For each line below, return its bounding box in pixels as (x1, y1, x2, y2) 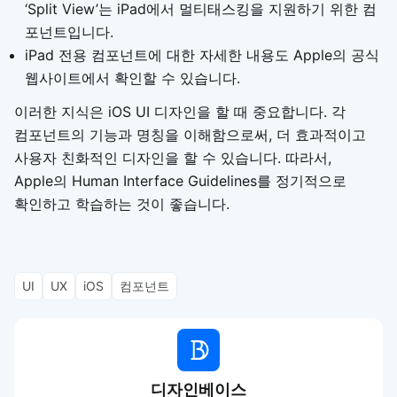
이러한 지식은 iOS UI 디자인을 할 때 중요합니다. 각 (14, 102, 346, 121)
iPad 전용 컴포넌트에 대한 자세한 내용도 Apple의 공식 (25, 45, 379, 64)
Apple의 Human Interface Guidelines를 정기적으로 (14, 171, 346, 190)
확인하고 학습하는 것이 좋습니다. (14, 194, 230, 213)
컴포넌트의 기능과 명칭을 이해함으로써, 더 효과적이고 (14, 125, 366, 144)
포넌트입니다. (25, 22, 113, 41)
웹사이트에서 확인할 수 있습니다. (25, 68, 240, 87)
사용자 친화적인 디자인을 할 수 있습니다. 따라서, (14, 148, 331, 167)
